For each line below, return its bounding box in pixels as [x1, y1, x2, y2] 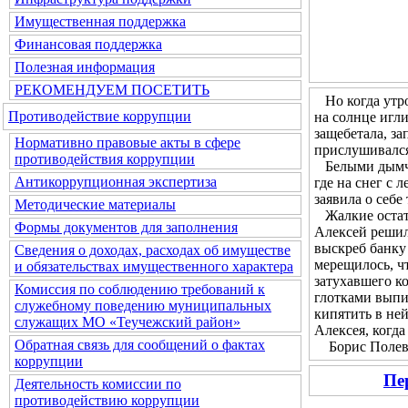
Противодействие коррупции [8, 108, 191, 124]
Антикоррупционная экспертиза [15, 174, 217, 189]
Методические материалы [15, 197, 176, 212]
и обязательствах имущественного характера [15, 259, 293, 274]
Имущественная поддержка [15, 14, 186, 29]
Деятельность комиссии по [15, 376, 181, 392]
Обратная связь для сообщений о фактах [15, 337, 265, 352]
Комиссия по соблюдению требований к [15, 281, 265, 297]
